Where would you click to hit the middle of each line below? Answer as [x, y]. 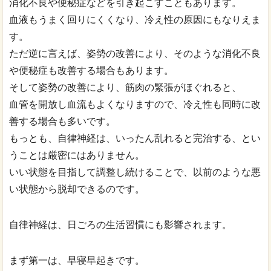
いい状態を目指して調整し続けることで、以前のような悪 [135, 172]
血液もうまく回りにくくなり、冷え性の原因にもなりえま [135, 20]
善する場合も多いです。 [63, 122]
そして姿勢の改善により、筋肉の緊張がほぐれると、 [126, 88]
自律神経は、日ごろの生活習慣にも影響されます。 [121, 225]
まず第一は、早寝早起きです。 [77, 261]
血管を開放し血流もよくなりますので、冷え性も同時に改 [135, 105]
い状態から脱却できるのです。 [77, 189]
